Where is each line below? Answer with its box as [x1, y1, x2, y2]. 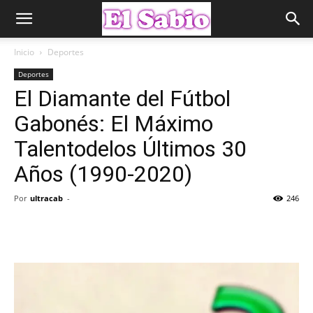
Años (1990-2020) [14, 161, 192, 187]
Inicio [14, 46, 34, 58]
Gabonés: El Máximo [14, 110, 213, 137]
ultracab [30, 193, 63, 203]
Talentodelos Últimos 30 [14, 136, 247, 162]
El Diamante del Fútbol [14, 85, 231, 112]
